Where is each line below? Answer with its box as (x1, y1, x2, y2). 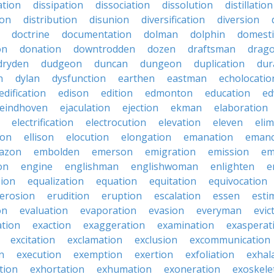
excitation (10, 233, 55, 246)
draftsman (188, 42, 235, 56)
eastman (167, 72, 207, 85)
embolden (34, 145, 80, 158)
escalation (154, 189, 201, 202)
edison (58, 86, 89, 100)
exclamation (67, 233, 122, 246)
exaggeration (83, 218, 145, 232)
